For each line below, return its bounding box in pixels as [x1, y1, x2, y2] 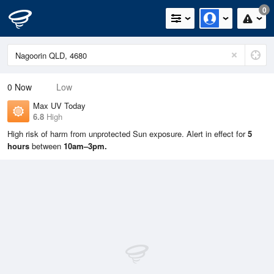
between [29, 140, 64, 152]
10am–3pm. [64, 140, 107, 152]
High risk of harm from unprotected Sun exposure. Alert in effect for [7, 128, 248, 139]
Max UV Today [33, 100, 86, 111]
